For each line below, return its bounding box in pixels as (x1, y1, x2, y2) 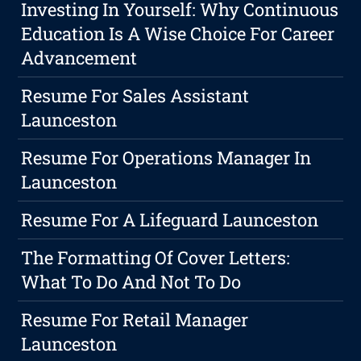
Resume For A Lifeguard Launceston (21, 208, 319, 232)
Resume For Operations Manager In (21, 146, 312, 170)
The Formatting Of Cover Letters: (21, 246, 291, 270)
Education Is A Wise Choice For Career (21, 22, 335, 46)
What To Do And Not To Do (21, 270, 242, 294)
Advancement (21, 46, 138, 70)
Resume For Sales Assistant (21, 84, 250, 108)
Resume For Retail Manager (21, 308, 249, 332)
